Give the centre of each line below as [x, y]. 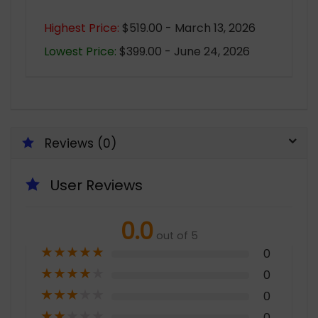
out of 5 [177, 235]
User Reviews [97, 185]
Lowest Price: [80, 51]
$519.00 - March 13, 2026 [187, 28]
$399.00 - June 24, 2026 [183, 51]
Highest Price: [82, 28]
